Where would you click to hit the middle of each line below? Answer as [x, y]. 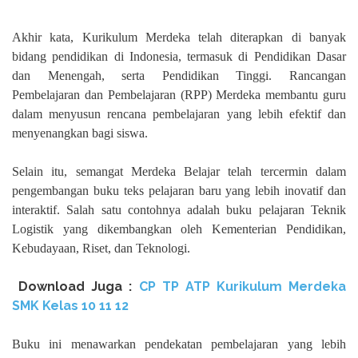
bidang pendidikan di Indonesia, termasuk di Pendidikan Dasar [179, 57]
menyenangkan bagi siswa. [80, 133]
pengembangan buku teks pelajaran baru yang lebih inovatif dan [179, 191]
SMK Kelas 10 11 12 [70, 306]
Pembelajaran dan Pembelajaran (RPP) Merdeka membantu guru [179, 95]
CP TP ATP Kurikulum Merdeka [242, 287]
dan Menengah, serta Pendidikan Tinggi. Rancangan [179, 76]
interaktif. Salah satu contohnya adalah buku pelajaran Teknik [179, 210]
